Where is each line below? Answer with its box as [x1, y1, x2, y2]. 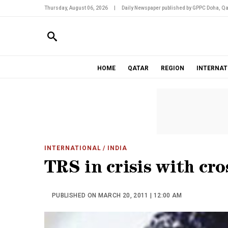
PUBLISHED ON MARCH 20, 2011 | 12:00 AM [52, 192, 182, 199]
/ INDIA [101, 145, 128, 152]
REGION [160, 65, 184, 72]
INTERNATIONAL [44, 145, 101, 152]
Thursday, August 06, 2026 [44, 5, 108, 11]
